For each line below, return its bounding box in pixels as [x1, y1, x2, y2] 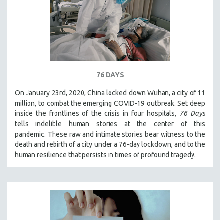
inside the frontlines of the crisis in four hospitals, [15, 109, 180, 117]
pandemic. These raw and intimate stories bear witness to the [15, 130, 205, 138]
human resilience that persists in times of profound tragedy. [15, 150, 196, 159]
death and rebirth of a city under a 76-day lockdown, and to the [15, 140, 205, 148]
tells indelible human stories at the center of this [15, 119, 205, 128]
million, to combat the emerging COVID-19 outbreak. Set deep [15, 99, 205, 107]
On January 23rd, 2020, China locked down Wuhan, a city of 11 [15, 88, 205, 97]
